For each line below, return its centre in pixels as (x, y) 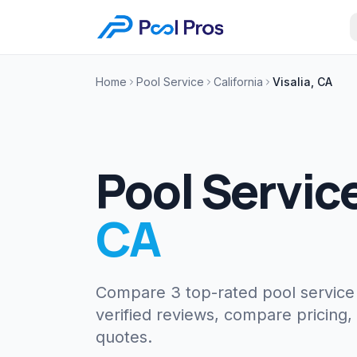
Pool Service (170, 82)
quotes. (124, 337)
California (238, 82)
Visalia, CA (302, 82)
